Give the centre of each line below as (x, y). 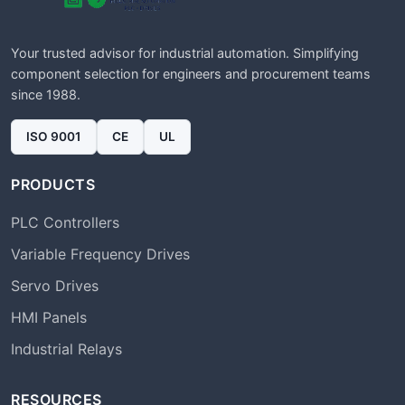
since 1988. (46, 94)
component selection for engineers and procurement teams (191, 74)
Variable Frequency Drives (100, 254)
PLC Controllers (65, 222)
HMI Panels (49, 317)
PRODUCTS (53, 184)
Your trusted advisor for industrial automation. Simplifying (185, 53)
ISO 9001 (54, 137)
